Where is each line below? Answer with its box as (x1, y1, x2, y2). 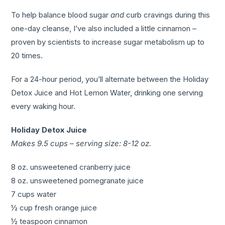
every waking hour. (11, 101, 76, 111)
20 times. (11, 51, 43, 61)
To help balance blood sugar (11, 10, 111, 20)
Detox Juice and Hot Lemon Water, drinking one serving (11, 88, 203, 98)
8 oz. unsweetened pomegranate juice (11, 176, 144, 186)
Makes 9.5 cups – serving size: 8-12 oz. (11, 139, 152, 149)
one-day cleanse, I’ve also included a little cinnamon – (11, 24, 197, 34)
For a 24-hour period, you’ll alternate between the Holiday (11, 74, 209, 84)
